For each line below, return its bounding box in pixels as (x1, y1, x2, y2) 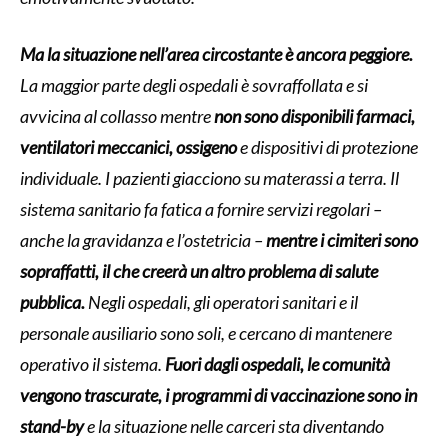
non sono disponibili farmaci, (214, 104, 415, 127)
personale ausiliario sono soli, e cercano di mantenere (20, 321, 392, 344)
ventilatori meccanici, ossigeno (20, 135, 237, 158)
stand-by (20, 414, 84, 437)
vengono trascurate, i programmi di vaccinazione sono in (20, 383, 417, 406)
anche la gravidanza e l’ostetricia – (20, 228, 266, 251)
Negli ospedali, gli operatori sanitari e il (85, 290, 358, 313)
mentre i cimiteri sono (266, 228, 418, 251)
